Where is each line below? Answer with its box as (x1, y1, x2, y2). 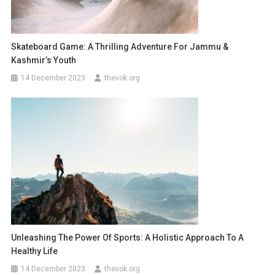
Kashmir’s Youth (11, 55, 77, 66)
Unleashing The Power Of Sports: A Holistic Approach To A (11, 233, 244, 243)
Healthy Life (11, 246, 58, 257)
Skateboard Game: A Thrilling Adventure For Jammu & (11, 42, 229, 52)
